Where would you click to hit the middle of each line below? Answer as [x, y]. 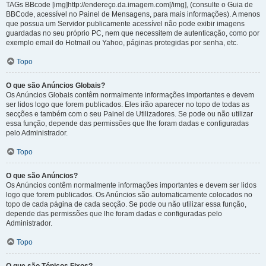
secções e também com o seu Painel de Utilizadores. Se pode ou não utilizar [129, 114]
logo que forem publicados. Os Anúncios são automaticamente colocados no [129, 195]
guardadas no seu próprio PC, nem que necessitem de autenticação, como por [133, 33]
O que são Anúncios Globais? [56, 85]
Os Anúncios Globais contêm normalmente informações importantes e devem [130, 95]
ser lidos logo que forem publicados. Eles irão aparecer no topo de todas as [128, 104]
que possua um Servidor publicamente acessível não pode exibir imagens [125, 24]
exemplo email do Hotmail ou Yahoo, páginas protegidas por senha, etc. [122, 43]
